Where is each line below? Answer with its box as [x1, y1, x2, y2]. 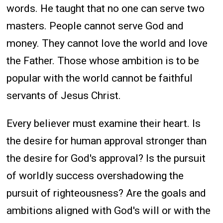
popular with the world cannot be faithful [6, 72, 193, 84]
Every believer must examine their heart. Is [6, 117, 201, 129]
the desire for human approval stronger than [6, 134, 207, 147]
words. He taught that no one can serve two [6, 2, 205, 14]
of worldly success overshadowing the [6, 169, 184, 182]
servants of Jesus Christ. [6, 89, 121, 102]
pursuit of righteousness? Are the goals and [6, 187, 207, 199]
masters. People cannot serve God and [6, 19, 184, 32]
